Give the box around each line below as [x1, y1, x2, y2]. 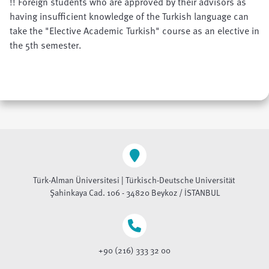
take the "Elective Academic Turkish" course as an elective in [10, 23, 259, 38]
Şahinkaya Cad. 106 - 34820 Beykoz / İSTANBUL [49, 186, 220, 199]
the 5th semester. [10, 38, 82, 52]
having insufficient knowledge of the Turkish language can [10, 9, 249, 23]
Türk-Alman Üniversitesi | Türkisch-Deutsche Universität [32, 174, 237, 186]
